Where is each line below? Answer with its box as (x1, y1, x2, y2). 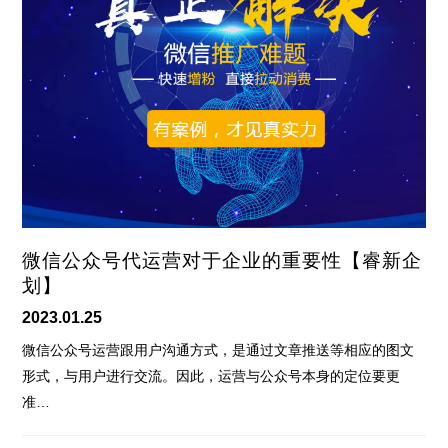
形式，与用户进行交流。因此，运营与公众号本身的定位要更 (22, 367, 401, 384)
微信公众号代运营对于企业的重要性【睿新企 (22, 249, 423, 271)
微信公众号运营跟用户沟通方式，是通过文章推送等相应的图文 (22, 341, 415, 358)
